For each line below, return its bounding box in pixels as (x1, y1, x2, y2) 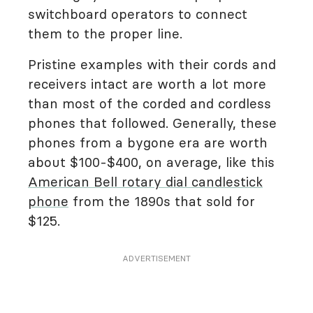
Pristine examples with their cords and (28, 56, 276, 73)
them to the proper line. (28, 25, 182, 42)
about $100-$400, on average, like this (28, 154, 275, 170)
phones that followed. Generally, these (28, 115, 277, 131)
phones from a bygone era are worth (28, 134, 268, 151)
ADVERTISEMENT (122, 253, 191, 263)
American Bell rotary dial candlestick (28, 173, 263, 190)
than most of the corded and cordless (28, 95, 271, 112)
